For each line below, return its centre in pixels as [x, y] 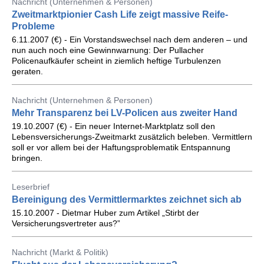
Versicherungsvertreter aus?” [66, 223]
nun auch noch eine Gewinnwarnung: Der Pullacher [108, 50]
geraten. [27, 71]
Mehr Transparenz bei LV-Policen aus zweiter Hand [125, 113]
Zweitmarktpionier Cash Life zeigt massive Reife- [120, 14]
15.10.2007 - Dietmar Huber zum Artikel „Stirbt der [105, 213]
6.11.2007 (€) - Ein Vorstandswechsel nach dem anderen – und [130, 39]
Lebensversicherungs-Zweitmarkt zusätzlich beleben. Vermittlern [132, 137]
